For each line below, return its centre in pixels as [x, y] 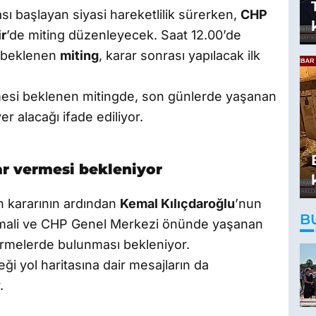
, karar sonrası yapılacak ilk [180, 56]
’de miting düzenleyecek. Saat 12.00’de [124, 35]
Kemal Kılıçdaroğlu [177, 204]
